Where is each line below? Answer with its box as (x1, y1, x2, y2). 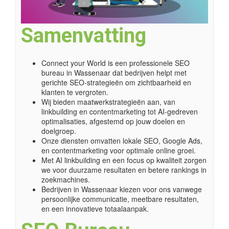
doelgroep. (41, 126, 76, 136)
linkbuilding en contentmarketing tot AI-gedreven (41, 106, 198, 117)
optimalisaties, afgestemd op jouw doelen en (41, 116, 185, 127)
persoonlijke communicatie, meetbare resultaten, (41, 194, 199, 204)
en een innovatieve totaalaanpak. (41, 203, 149, 214)
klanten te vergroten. (41, 87, 108, 98)
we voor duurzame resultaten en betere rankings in (41, 165, 207, 175)
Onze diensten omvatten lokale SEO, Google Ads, (41, 135, 202, 146)
